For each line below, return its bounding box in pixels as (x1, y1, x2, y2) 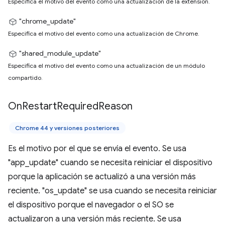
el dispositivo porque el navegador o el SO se (8, 200, 174, 210)
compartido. (8, 74, 43, 81)
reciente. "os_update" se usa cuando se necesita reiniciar (8, 186, 217, 196)
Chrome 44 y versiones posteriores (15, 124, 120, 132)
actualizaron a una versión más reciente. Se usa (8, 214, 181, 224)
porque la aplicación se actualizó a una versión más (8, 172, 196, 182)
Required (57, 100, 98, 113)
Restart (22, 100, 57, 113)
